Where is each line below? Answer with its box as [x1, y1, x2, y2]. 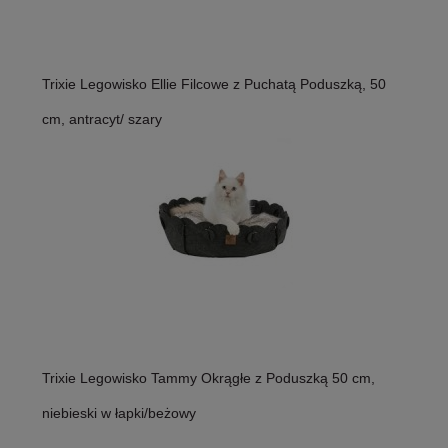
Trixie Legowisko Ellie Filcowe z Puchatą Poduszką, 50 [42, 76, 386, 93]
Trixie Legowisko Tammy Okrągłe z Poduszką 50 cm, [42, 370, 375, 387]
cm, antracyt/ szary [42, 111, 162, 128]
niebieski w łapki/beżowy [42, 405, 196, 422]
